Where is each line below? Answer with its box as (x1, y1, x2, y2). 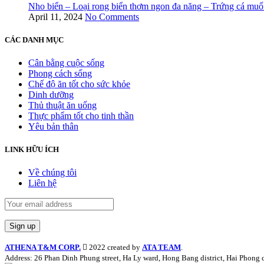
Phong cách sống (28, 68, 92, 79)
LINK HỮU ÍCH (5, 145, 59, 154)
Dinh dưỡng (28, 90, 74, 100)
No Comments (85, 11, 139, 22)
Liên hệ (28, 178, 57, 189)
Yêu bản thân (28, 121, 78, 132)
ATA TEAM (142, 243, 181, 252)
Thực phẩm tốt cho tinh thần (28, 111, 134, 121)
